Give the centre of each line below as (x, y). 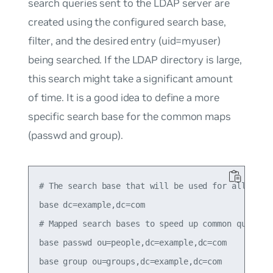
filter (39, 41)
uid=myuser (189, 41)
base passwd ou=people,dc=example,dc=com (133, 242)
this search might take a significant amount (130, 78)
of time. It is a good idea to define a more (123, 97)
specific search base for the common (116, 116)
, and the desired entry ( (106, 41)
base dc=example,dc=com (92, 204)
